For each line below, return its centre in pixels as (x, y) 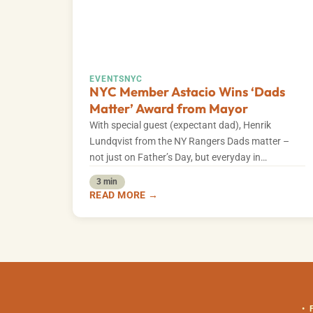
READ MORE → (124, 195)
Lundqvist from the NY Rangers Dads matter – (189, 142)
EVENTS (107, 79)
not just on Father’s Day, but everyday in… (178, 158)
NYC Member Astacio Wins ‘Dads (187, 92)
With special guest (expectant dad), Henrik (180, 126)
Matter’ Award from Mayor (169, 109)
